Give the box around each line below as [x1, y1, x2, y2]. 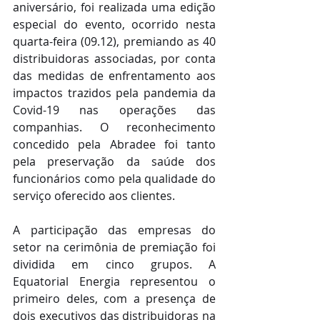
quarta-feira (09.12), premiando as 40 [13, 33, 216, 49]
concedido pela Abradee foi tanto [13, 136, 216, 152]
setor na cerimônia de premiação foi [13, 239, 216, 255]
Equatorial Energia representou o [13, 273, 216, 289]
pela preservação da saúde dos [13, 153, 216, 169]
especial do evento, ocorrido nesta [13, 16, 216, 32]
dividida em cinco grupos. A [13, 256, 216, 272]
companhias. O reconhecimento [13, 119, 216, 135]
